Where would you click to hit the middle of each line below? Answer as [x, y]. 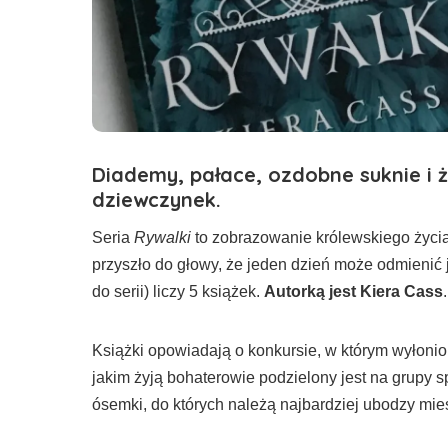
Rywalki [162, 238]
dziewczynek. [156, 200]
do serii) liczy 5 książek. [178, 292]
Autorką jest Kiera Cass [353, 292]
